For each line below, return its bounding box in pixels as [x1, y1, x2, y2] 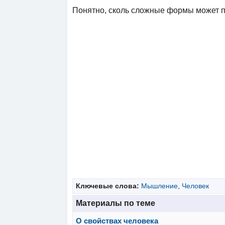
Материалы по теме [76, 199, 156, 208]
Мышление [141, 181, 178, 190]
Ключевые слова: [75, 181, 141, 190]
